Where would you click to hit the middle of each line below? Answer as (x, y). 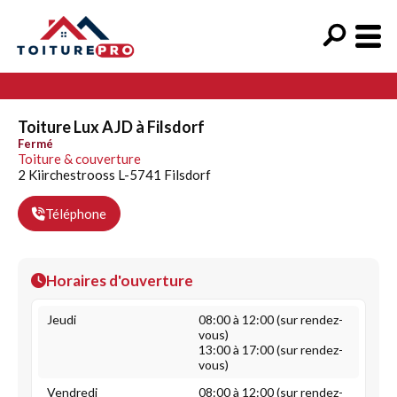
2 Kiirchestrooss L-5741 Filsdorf (114, 175)
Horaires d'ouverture (120, 280)
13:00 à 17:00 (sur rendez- (271, 350)
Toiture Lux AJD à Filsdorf (111, 127)
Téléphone (76, 214)
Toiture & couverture (79, 159)
